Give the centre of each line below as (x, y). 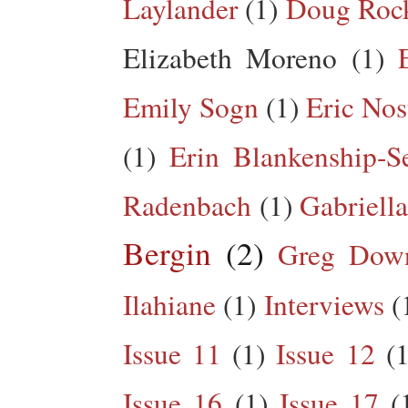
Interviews (324, 304)
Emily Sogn (191, 106)
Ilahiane (169, 304)
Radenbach (187, 204)
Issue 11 (173, 353)
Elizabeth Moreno (230, 57)
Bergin (167, 252)
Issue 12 (326, 353)
